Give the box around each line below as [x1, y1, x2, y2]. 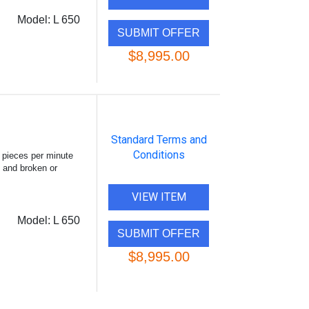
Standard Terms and [110, 133, 207, 146]
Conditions [132, 148, 185, 161]
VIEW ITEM [131, 190, 186, 203]
